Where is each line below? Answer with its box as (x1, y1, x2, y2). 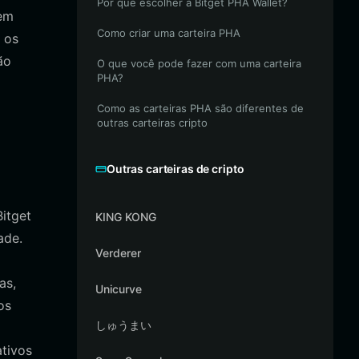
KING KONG (95, 210, 156, 224)
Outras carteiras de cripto (107, 162, 244, 175)
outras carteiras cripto (97, 116, 208, 129)
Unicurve (95, 282, 142, 296)
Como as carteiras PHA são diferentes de (97, 102, 304, 115)
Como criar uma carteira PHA (97, 26, 240, 39)
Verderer (95, 246, 141, 260)
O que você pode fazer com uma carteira (97, 57, 301, 70)
